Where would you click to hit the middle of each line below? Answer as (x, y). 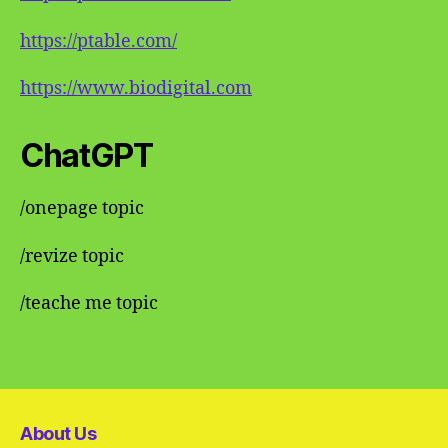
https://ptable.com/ (98, 41)
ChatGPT (86, 155)
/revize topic (72, 256)
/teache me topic (89, 303)
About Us (58, 433)
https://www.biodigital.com (136, 88)
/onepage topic (82, 208)
